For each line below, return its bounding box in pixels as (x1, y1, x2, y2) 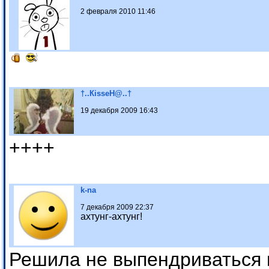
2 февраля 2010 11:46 (80, 7, 156, 16)
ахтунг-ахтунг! (80, 211, 142, 222)
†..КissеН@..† (80, 89, 131, 98)
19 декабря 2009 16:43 (80, 106, 158, 115)
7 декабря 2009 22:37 (80, 203, 154, 212)
